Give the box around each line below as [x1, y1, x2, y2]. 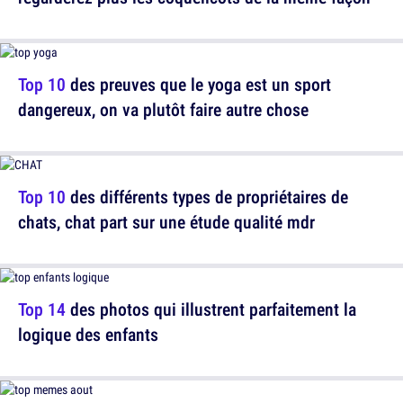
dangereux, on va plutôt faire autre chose [18, 97, 309, 121]
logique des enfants [18, 322, 158, 346]
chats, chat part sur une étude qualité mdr [18, 210, 315, 234]
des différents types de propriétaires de [66, 184, 348, 209]
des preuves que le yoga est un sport [66, 72, 331, 96]
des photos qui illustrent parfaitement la [66, 297, 356, 321]
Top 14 [18, 297, 66, 321]
